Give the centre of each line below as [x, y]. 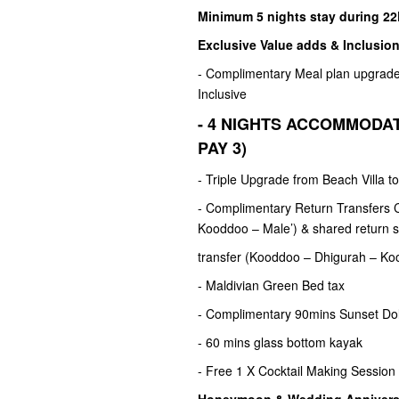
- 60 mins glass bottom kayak [282, 342]
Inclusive [224, 94]
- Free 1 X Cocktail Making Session [297, 371]
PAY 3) [222, 148]
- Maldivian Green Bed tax [271, 285]
